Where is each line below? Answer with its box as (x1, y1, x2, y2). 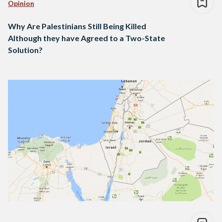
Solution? (8, 45, 43, 55)
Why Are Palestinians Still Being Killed (8, 21, 146, 31)
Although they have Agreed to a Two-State (8, 33, 165, 43)
